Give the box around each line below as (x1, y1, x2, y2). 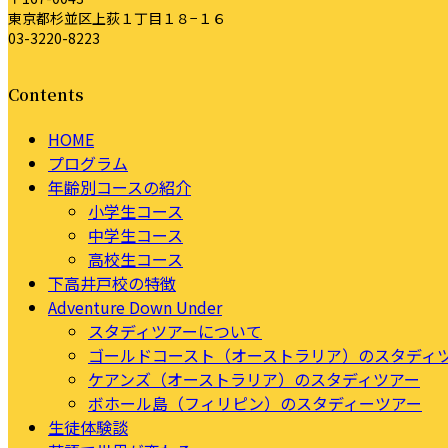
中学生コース (88, 223, 183, 248)
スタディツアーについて (88, 319, 262, 344)
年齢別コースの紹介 (48, 175, 191, 200)
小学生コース (88, 199, 183, 224)
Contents (8, 82, 84, 106)
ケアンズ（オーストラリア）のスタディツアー (88, 367, 420, 392)
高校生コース (88, 247, 183, 272)
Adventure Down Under (48, 295, 222, 320)
